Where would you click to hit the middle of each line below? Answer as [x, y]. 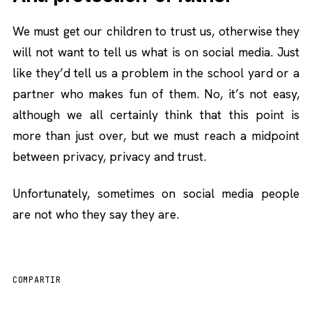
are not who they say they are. [96, 214]
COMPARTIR [37, 280]
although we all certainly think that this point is [156, 115]
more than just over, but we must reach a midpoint [156, 136]
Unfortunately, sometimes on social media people [156, 194]
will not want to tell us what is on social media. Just [156, 52]
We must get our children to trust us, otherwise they [156, 31]
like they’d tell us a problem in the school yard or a [156, 73]
